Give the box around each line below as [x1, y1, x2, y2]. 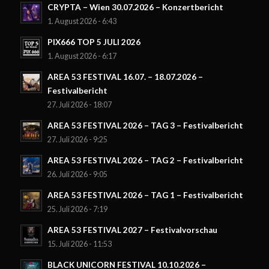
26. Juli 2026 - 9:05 [47, 170, 107, 180]
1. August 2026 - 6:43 [47, 17, 116, 26]
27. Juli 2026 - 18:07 [47, 100, 112, 110]
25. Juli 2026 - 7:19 [47, 205, 107, 214]
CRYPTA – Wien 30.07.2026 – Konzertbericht [47, 2, 223, 13]
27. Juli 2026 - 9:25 [47, 135, 107, 145]
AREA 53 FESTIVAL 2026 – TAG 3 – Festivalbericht [47, 121, 243, 131]
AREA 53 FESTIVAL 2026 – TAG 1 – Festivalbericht [47, 190, 243, 201]
